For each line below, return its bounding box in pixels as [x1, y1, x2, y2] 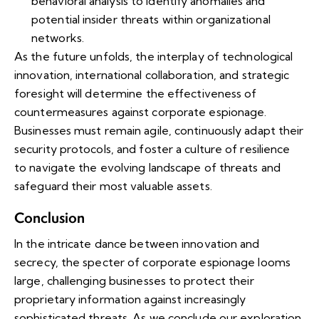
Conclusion [14, 208, 85, 228]
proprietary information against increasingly [14, 292, 246, 307]
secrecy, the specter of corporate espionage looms [14, 255, 291, 270]
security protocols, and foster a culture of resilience [14, 142, 291, 157]
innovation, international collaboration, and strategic [14, 68, 290, 83]
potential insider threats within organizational [31, 12, 271, 27]
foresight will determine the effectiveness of [14, 86, 257, 101]
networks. [31, 31, 84, 46]
